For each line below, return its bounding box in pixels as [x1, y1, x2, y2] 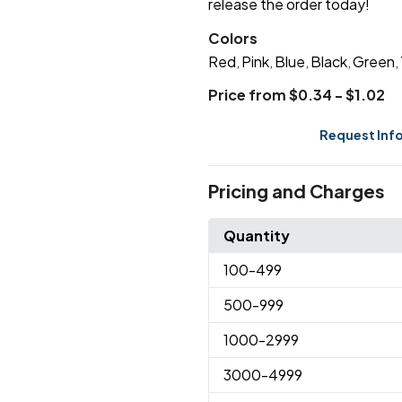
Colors [207, 29, 258, 48]
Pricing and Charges [207, 179, 385, 203]
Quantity [223, 226, 290, 246]
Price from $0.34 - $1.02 [207, 85, 385, 105]
